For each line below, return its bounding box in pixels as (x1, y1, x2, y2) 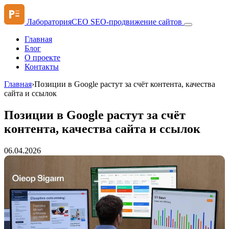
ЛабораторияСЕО (27, 17, 88, 26)
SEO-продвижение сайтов (90, 17, 182, 26)
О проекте (25, 53, 60, 62)
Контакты (25, 62, 59, 71)
